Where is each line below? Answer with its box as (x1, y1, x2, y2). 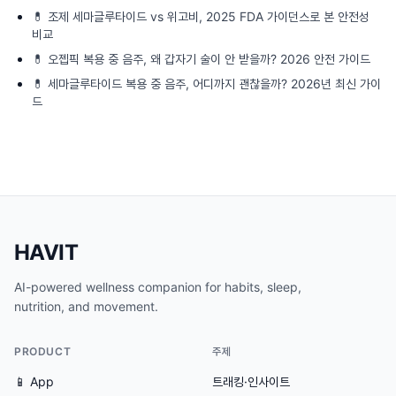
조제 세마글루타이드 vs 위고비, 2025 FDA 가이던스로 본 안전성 (48, 9, 369, 24)
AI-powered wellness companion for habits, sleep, (14, 279, 301, 294)
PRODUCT (14, 345, 72, 358)
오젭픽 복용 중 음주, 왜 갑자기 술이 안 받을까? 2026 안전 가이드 (48, 51, 370, 66)
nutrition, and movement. (14, 299, 158, 314)
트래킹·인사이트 (212, 374, 290, 389)
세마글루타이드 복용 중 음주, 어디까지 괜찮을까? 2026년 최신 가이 (48, 76, 381, 91)
